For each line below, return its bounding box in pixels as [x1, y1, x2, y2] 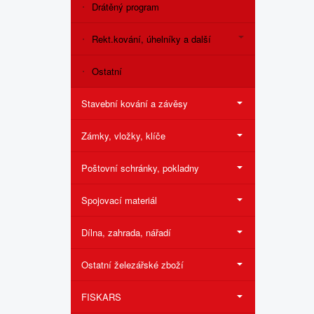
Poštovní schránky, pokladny [81, 161, 199, 175]
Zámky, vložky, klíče [81, 129, 165, 142]
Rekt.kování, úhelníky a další [92, 32, 211, 46]
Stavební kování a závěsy [81, 97, 188, 110]
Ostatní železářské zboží [81, 258, 184, 271]
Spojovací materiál [81, 193, 157, 207]
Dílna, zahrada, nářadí [81, 226, 171, 239]
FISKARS [81, 290, 121, 303]
